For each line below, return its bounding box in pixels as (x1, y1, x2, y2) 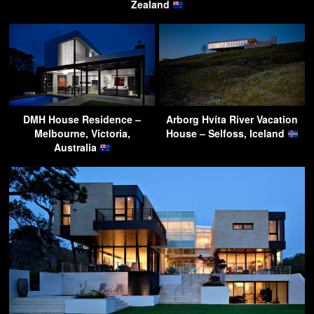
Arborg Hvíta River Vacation (166, 112, 298, 127)
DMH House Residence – (23, 112, 141, 127)
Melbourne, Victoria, (34, 126, 130, 141)
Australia (53, 140, 100, 155)
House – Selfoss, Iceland (165, 126, 287, 141)
